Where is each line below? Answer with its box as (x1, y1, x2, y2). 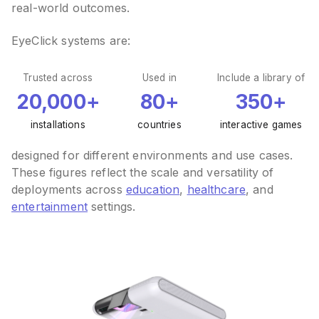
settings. (87, 199, 136, 214)
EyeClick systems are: (11, 33, 131, 48)
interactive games (219, 119, 303, 131)
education (125, 182, 180, 197)
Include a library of (217, 72, 305, 84)
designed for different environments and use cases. (11, 148, 293, 163)
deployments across (11, 182, 126, 197)
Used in (142, 72, 177, 84)
